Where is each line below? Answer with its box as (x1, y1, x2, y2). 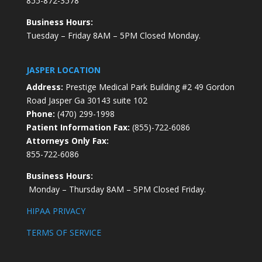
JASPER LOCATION (26, 64, 101, 75)
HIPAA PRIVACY (26, 205, 85, 216)
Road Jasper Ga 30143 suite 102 (26, 94, 147, 106)
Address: (26, 81, 63, 92)
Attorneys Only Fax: (26, 135, 109, 146)
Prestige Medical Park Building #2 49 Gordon (63, 81, 235, 92)
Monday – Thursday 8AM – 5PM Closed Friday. (26, 183, 206, 195)
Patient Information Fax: (26, 121, 130, 133)
